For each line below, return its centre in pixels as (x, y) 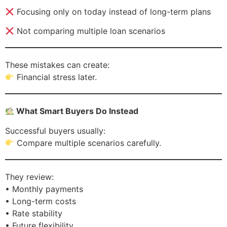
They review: (29, 177)
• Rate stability (34, 213)
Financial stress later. (56, 77)
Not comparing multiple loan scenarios (90, 31)
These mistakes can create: (57, 65)
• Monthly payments (44, 189)
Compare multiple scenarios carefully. (88, 143)
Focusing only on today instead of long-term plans (113, 11)
